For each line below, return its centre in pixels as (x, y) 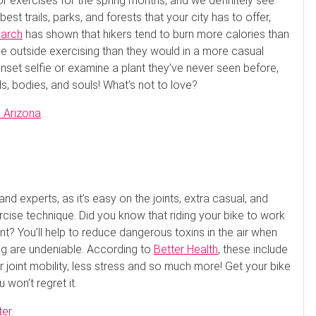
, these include (253, 250)
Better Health (186, 250)
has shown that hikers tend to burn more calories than (156, 34)
